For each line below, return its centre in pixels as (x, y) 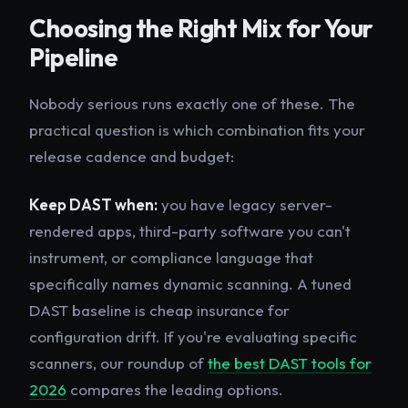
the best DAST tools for (290, 362)
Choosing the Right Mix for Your (201, 28)
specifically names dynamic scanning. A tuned (190, 283)
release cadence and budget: (132, 156)
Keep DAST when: (93, 204)
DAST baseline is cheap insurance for (159, 310)
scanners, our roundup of (118, 362)
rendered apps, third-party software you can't (190, 230)
